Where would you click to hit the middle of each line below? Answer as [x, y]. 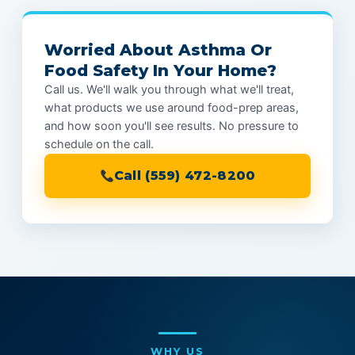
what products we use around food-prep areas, [172, 107]
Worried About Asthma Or [158, 50]
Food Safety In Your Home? [160, 70]
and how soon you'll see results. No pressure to [172, 126]
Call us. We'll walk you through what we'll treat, [169, 89]
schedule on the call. [99, 144]
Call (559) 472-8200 [185, 175]
